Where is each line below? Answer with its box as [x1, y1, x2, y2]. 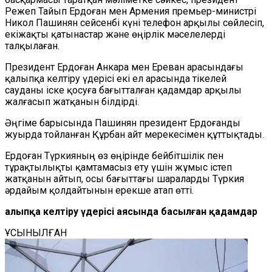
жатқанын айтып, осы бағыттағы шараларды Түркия [5, 173, 244, 185]
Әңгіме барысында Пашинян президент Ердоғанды [5, 117, 240, 129]
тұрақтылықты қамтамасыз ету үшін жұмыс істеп [5, 161, 232, 173]
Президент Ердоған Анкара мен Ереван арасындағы [5, 61, 243, 73]
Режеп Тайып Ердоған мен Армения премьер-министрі [5, 5, 256, 17]
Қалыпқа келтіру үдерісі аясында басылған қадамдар [5, 206, 257, 217]
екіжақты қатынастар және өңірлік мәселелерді [5, 29, 225, 40]
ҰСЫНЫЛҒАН [5, 227, 67, 239]
